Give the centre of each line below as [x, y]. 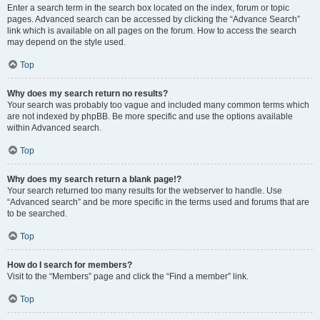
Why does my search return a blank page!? [94, 179]
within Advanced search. [54, 128]
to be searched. [37, 214]
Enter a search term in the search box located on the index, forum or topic [148, 8]
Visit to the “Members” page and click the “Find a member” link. [128, 276]
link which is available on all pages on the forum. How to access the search [152, 31]
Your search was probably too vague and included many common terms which [158, 105]
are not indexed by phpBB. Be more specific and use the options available [150, 116]
